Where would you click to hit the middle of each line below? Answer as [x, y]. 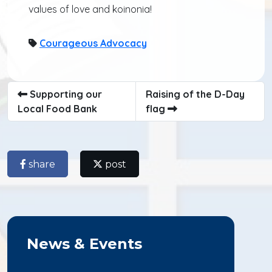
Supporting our [65, 94]
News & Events [84, 243]
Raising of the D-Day [195, 94]
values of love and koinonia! [90, 9]
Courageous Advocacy [93, 43]
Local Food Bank [57, 108]
